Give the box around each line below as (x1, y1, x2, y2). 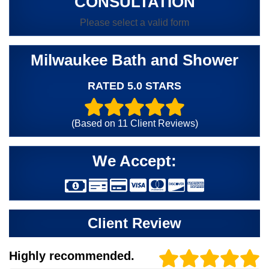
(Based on (71, 118, 118, 128)
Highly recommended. (9, 249, 134, 263)
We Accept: (92, 151, 177, 170)
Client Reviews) (127, 118, 198, 128)
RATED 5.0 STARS (88, 79, 181, 92)
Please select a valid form (80, 17, 189, 28)
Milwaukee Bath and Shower (31, 50, 238, 69)
